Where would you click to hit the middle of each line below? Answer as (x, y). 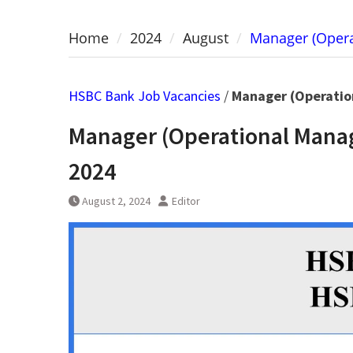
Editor (186, 201)
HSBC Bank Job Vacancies (145, 96)
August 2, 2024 (116, 201)
